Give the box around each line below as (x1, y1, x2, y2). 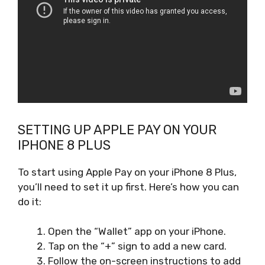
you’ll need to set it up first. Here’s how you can (18, 180, 239, 193)
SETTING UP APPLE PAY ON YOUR (18, 121, 216, 138)
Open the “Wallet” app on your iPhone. (48, 225, 226, 237)
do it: (18, 195, 41, 208)
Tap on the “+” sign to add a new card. (48, 240, 227, 252)
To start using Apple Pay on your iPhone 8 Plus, (18, 166, 237, 178)
